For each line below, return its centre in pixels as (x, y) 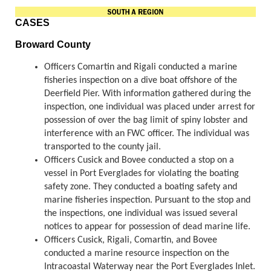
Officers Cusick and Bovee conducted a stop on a (139, 161)
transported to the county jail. (104, 147)
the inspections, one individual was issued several (141, 214)
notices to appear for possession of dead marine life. (147, 227)
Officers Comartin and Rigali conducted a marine (141, 67)
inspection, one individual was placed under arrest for (150, 107)
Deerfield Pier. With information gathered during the (148, 94)
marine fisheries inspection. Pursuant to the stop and (147, 201)
